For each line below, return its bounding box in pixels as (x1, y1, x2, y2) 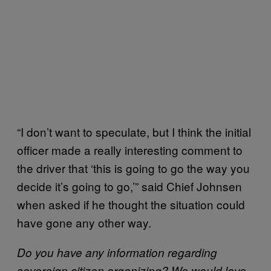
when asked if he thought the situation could (17, 195, 245, 212)
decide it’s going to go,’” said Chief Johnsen (17, 177, 242, 194)
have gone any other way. (17, 214, 151, 230)
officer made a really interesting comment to (17, 141, 243, 158)
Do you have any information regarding (17, 244, 217, 260)
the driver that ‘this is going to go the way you (17, 159, 250, 176)
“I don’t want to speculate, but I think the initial (17, 123, 251, 140)
